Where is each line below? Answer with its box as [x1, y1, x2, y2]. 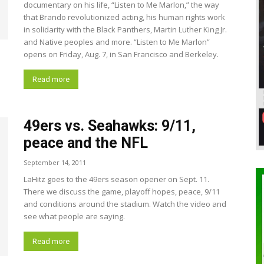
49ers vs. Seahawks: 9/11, [24, 117, 196, 134]
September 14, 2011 [24, 158, 86, 167]
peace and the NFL [24, 134, 148, 151]
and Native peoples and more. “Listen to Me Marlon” [24, 37, 210, 47]
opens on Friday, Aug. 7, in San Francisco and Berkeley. [24, 49, 219, 60]
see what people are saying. [24, 211, 125, 222]
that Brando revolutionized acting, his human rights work [24, 12, 225, 22]
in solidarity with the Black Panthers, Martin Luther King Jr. [24, 24, 227, 35]
